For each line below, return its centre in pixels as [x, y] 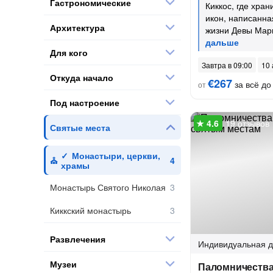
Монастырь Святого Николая [108, 187]
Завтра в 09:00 [227, 65]
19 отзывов [247, 123]
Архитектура [77, 27]
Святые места [80, 127]
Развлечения [78, 239]
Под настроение [85, 102]
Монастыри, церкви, [116, 155]
